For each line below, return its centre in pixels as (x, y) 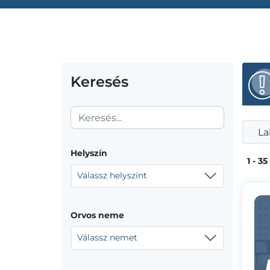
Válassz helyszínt (112, 175)
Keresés (99, 82)
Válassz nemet (107, 237)
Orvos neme (97, 215)
